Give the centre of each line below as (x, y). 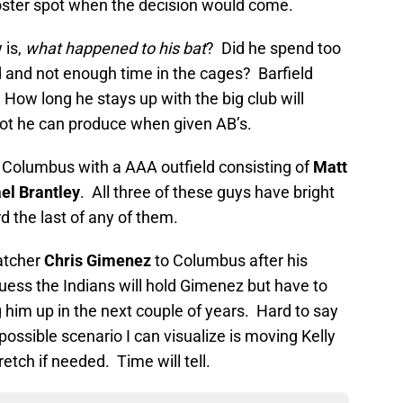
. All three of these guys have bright (207, 193)
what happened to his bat (116, 49)
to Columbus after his (229, 261)
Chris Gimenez (98, 261)
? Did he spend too (273, 49)
